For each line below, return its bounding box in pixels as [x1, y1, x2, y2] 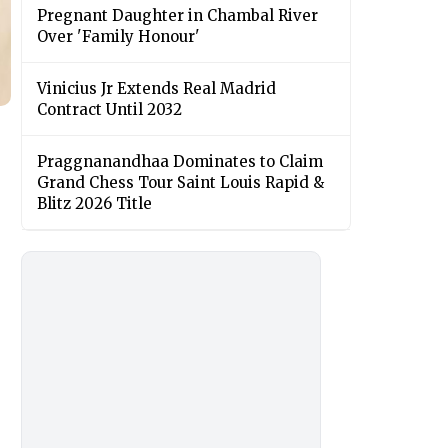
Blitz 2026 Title [37, 194, 152, 214]
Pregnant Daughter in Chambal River [37, 6, 318, 26]
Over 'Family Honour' [37, 27, 200, 47]
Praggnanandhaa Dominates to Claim [37, 152, 323, 172]
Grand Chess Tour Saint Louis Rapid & [37, 173, 324, 193]
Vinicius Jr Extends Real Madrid [37, 79, 276, 99]
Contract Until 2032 [37, 100, 182, 120]
